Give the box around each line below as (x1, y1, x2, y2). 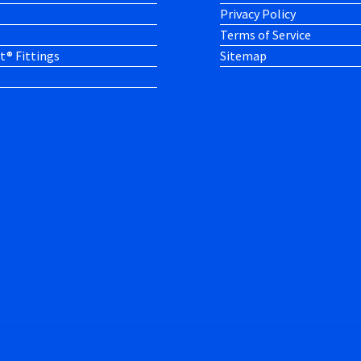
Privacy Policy (219, 5, 296, 22)
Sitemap (219, 47, 267, 64)
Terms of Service (219, 26, 311, 43)
